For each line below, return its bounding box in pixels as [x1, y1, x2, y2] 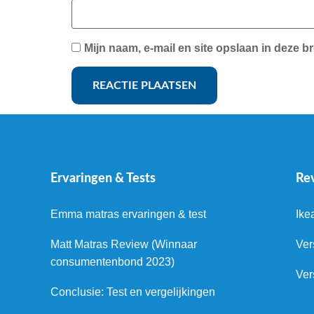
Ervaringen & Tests [50, 172, 156, 186]
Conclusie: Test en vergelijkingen [50, 286, 215, 299]
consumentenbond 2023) [50, 256, 175, 268]
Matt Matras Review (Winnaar [50, 238, 197, 251]
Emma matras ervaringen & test [50, 208, 206, 221]
